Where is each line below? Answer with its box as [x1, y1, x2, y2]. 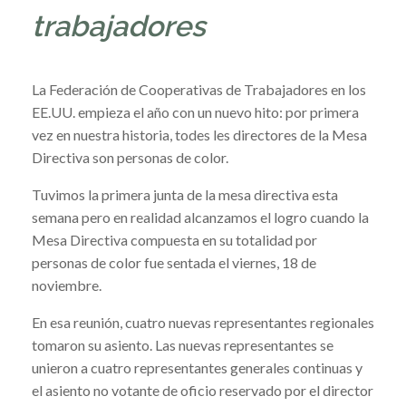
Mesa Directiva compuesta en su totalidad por [32, 230, 317, 248]
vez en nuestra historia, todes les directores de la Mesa [32, 125, 367, 143]
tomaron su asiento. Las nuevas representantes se [32, 335, 333, 353]
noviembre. [32, 275, 101, 294]
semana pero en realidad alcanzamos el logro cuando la [32, 208, 369, 226]
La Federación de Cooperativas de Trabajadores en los [32, 80, 366, 98]
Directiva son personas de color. [32, 148, 228, 166]
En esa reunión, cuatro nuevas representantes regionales [32, 313, 374, 331]
